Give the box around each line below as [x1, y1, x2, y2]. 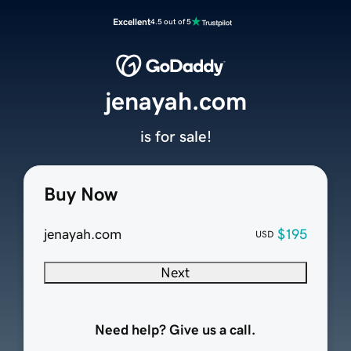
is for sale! [139, 128, 212, 145]
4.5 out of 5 [150, 17, 191, 26]
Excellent [113, 17, 150, 27]
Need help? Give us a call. [95, 323, 256, 338]
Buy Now [43, 185, 118, 204]
